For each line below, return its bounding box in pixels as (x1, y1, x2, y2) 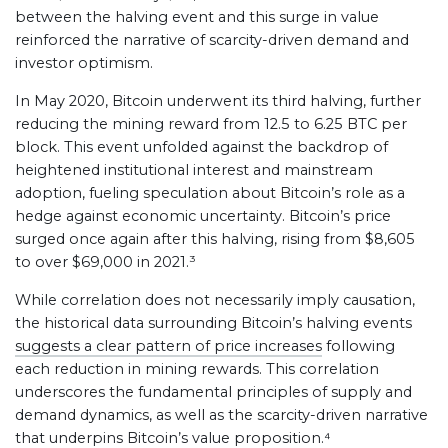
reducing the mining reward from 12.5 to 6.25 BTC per (15, 115, 407, 133)
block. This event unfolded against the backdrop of (15, 138, 388, 156)
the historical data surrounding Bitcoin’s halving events (15, 314, 412, 332)
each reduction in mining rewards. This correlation (15, 360, 379, 378)
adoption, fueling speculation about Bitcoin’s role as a (15, 184, 405, 202)
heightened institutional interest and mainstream (15, 161, 373, 179)
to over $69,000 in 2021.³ (15, 253, 196, 271)
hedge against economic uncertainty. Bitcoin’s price (15, 207, 391, 225)
